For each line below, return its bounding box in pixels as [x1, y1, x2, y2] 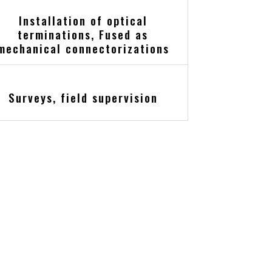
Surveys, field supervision [8, 88, 158, 106]
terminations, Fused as [18, 25, 149, 44]
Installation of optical [18, 12, 148, 30]
